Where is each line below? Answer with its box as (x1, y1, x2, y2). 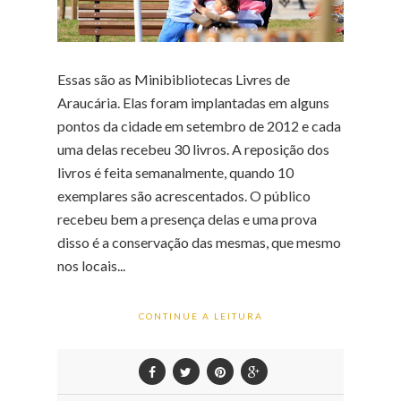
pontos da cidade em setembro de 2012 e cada (57, 116, 341, 134)
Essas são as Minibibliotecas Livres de (57, 70, 290, 88)
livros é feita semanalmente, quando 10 (57, 163, 294, 181)
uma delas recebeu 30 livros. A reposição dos (57, 140, 329, 158)
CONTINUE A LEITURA (138, 310, 263, 321)
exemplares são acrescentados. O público (57, 186, 311, 204)
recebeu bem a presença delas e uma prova (57, 209, 317, 227)
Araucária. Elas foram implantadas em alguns (57, 93, 329, 111)
